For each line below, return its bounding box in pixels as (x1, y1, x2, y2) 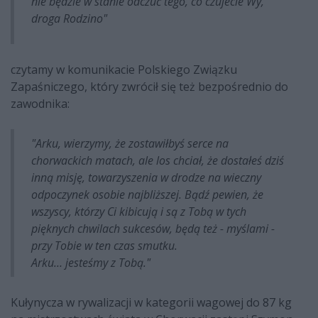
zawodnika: (11, 96, 70, 112)
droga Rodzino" (31, 11, 107, 27)
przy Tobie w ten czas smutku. (31, 238, 180, 254)
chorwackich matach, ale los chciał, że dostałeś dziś (31, 153, 284, 169)
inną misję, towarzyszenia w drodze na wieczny (31, 170, 261, 186)
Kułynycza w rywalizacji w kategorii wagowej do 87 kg (11, 295, 292, 311)
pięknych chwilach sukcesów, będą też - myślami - (31, 221, 275, 237)
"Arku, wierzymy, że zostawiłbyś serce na (31, 136, 229, 152)
